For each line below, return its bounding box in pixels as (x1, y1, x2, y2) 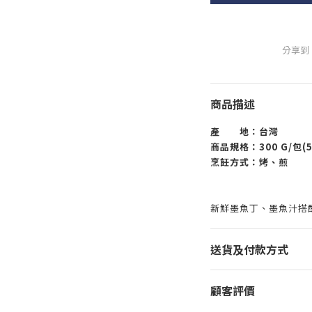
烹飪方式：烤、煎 (210, 155, 288, 169)
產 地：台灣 (210, 125, 279, 138)
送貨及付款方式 (210, 241, 288, 258)
